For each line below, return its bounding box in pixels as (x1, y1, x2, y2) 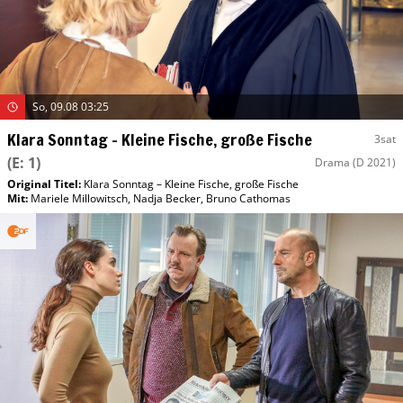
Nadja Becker (133, 190, 201, 206)
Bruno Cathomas (206, 190, 291, 206)
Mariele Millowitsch (31, 190, 128, 206)
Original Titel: (7, 175, 84, 192)
